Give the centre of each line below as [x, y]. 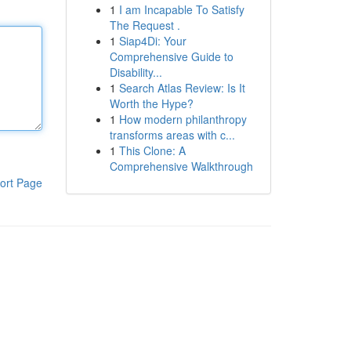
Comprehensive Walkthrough [181, 166]
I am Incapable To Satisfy [181, 9]
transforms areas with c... [172, 135]
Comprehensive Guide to [171, 56]
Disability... [136, 72]
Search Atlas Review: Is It [182, 88]
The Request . [145, 25]
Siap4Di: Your [152, 41]
